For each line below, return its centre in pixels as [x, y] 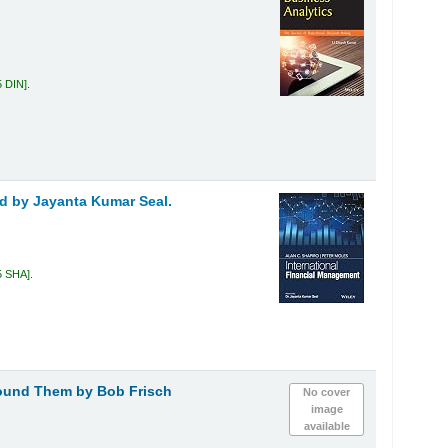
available [326, 425]
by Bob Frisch [124, 391]
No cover [327, 391]
